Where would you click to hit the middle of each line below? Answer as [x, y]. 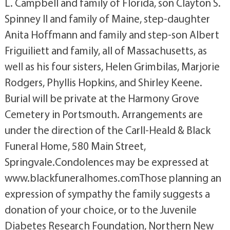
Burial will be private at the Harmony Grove [102, 98]
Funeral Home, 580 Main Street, [75, 146]
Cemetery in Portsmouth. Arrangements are [103, 114]
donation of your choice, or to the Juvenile [100, 210]
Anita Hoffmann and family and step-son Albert [112, 35]
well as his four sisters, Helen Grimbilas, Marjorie [112, 66]
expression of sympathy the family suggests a [107, 194]
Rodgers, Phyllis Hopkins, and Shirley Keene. [103, 82]
